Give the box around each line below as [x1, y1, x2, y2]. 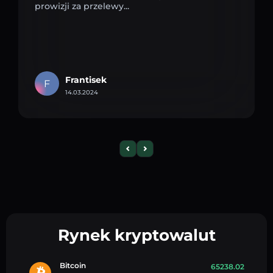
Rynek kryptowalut [57, 225, 216, 245]
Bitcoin [60, 260, 86, 270]
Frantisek [65, 74, 107, 85]
